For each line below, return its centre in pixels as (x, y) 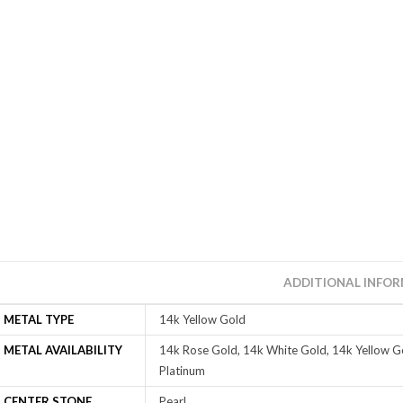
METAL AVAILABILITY (63, 349)
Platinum (182, 370)
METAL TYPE (38, 319)
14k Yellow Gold (202, 319)
